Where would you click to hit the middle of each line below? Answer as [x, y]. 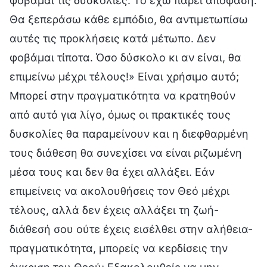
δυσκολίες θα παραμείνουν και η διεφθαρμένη [129, 133]
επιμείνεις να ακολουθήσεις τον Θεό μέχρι [119, 191]
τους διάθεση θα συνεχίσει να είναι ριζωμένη [126, 153]
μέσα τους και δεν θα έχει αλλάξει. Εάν [112, 172]
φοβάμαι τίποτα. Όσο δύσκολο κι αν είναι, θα [125, 57]
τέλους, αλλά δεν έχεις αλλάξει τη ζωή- [114, 210]
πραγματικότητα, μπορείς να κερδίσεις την [119, 248]
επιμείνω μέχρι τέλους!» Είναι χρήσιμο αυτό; [124, 76]
